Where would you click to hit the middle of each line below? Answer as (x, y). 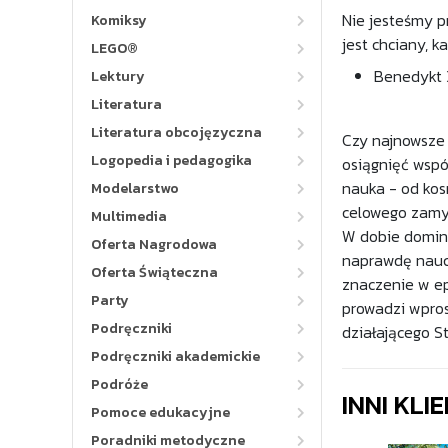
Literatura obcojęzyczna (176, 132)
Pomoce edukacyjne (160, 412)
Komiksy (119, 20)
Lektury (118, 76)
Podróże (119, 384)
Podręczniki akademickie (175, 356)
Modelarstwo (135, 188)
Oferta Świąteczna (154, 272)
